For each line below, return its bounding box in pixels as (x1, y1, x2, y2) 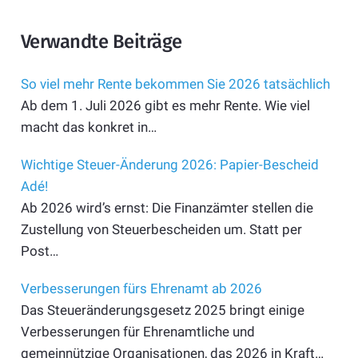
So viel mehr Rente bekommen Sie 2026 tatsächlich (20, 76, 330, 93)
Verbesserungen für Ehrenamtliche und (20, 324, 255, 340)
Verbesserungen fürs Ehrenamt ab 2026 (20, 280, 262, 297)
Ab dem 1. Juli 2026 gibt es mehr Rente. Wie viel (20, 97, 310, 114)
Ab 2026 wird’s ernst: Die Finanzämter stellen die (20, 200, 313, 217)
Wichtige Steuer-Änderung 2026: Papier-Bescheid (20, 157, 319, 173)
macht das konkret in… (20, 119, 157, 136)
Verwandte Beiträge (20, 30, 182, 53)
